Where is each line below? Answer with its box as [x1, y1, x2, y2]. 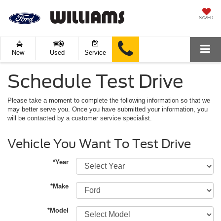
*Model [47, 207, 69, 215]
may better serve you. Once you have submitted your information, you [7, 106, 208, 113]
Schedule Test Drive [7, 71, 184, 93]
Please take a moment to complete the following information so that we [7, 97, 210, 105]
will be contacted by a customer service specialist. [7, 114, 152, 122]
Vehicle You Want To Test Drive [7, 137, 191, 151]
